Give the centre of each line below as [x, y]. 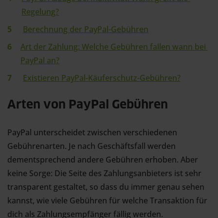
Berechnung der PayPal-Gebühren [86, 29]
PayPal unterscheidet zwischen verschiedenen [92, 132]
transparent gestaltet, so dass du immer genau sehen [106, 187]
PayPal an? [40, 60]
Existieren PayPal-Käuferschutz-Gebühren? [102, 78]
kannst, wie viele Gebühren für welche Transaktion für [107, 200]
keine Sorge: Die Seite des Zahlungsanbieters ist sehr [104, 173]
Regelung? [40, 12]
